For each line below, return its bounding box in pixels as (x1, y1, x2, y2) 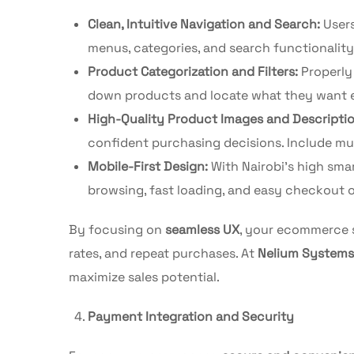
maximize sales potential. (69, 268, 220, 285)
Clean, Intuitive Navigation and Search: (88, 15, 320, 32)
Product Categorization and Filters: (88, 62, 298, 80)
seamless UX (165, 220, 239, 238)
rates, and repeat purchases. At (69, 244, 258, 262)
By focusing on (69, 220, 165, 238)
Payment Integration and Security (88, 307, 294, 325)
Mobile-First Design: (88, 157, 208, 175)
